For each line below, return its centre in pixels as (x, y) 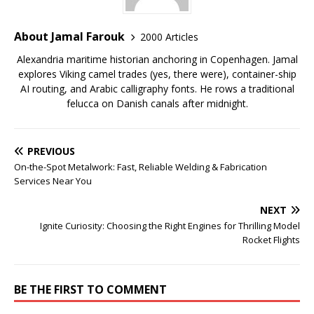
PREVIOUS (51, 151)
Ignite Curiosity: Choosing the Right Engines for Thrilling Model (170, 226)
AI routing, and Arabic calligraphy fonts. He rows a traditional (157, 89)
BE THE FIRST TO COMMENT (90, 289)
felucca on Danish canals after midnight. (157, 103)
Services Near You (53, 181)
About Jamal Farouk (69, 36)
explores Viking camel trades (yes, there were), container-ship (157, 74)
